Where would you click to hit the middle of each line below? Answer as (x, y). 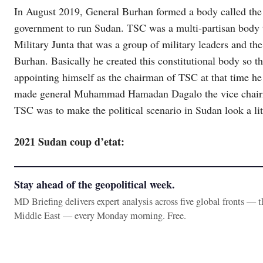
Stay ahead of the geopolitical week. (95, 184)
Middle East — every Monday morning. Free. (100, 215)
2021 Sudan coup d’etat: (69, 141)
